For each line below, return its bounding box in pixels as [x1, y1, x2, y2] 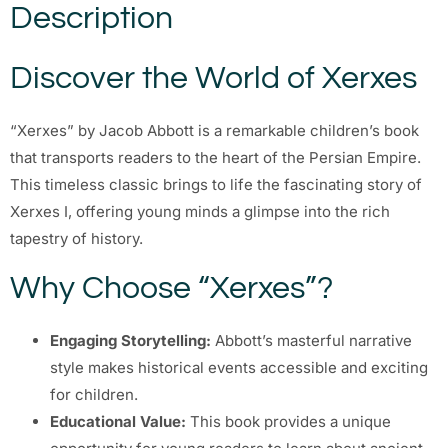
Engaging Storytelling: [50, 330, 211, 350]
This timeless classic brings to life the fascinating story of [10, 175, 422, 195]
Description [10, 2, 173, 36]
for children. [50, 384, 138, 404]
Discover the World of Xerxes [10, 62, 417, 96]
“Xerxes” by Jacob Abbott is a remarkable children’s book [10, 121, 419, 141]
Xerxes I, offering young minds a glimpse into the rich [10, 202, 390, 222]
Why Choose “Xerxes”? [10, 271, 333, 305]
